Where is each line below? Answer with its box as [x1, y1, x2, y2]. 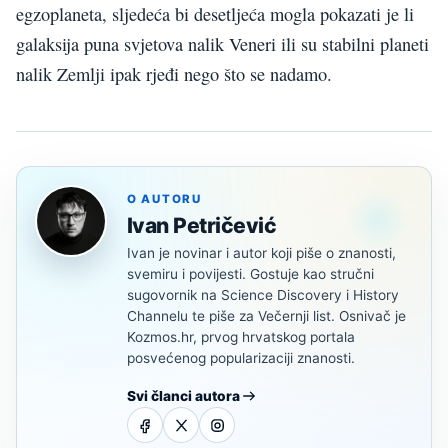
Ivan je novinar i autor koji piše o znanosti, [127, 245, 396, 262]
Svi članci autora [127, 388, 240, 405]
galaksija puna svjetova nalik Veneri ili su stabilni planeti [16, 32, 429, 57]
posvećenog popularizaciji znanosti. [127, 350, 355, 367]
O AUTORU [127, 192, 202, 207]
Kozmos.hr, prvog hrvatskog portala [127, 329, 355, 346]
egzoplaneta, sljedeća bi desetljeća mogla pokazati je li [16, 2, 414, 27]
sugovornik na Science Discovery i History [127, 287, 399, 304]
